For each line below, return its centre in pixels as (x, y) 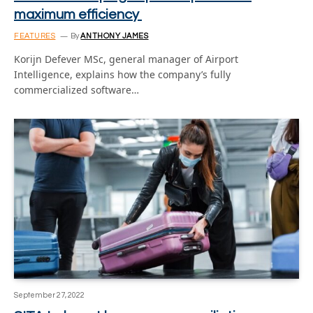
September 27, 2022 (49, 295)
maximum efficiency (78, 14)
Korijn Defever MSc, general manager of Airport (126, 59)
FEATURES (35, 36)
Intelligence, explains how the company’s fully (122, 74)
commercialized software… (77, 89)
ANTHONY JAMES (115, 36)
